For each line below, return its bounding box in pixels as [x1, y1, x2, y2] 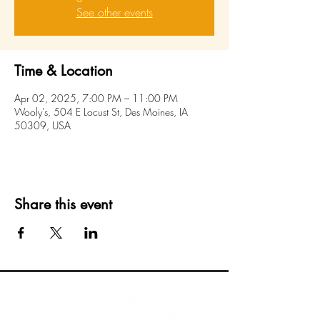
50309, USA [14, 119, 71, 132]
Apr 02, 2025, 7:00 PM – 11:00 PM [14, 91, 178, 105]
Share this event [14, 195, 112, 214]
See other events [76, 4, 153, 20]
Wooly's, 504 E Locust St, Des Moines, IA [14, 105, 188, 119]
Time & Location [14, 61, 113, 80]
